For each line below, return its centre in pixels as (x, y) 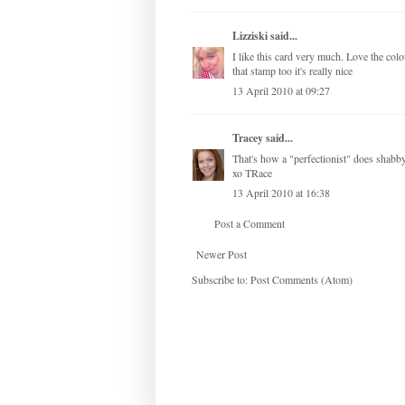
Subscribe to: (221, 280)
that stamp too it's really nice (292, 71)
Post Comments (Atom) (301, 280)
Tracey (248, 138)
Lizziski (250, 36)
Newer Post (221, 254)
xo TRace (252, 173)
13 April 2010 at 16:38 (281, 193)
